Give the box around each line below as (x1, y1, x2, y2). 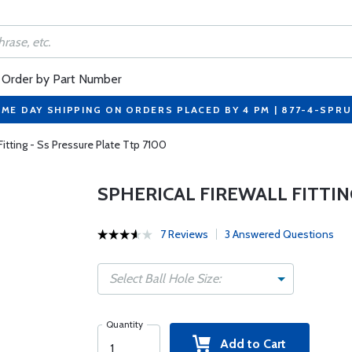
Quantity (105, 318, 143, 330)
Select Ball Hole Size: (108, 271, 221, 286)
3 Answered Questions (224, 227, 334, 241)
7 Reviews (159, 227, 208, 241)
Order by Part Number (2, 71, 122, 86)
